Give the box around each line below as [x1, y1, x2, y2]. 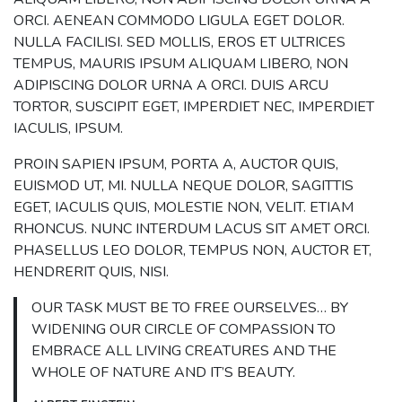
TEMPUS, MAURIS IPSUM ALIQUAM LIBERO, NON [13, 54, 348, 74]
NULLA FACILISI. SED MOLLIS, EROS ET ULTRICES [13, 32, 345, 53]
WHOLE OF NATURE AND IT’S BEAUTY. [31, 363, 295, 383]
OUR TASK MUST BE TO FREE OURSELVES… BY [31, 298, 348, 319]
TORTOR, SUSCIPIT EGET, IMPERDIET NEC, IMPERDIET [13, 97, 374, 118]
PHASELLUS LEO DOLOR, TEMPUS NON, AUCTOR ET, [13, 240, 371, 261]
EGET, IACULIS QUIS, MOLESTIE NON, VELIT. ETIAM [13, 197, 354, 218]
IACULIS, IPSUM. [13, 118, 123, 139]
